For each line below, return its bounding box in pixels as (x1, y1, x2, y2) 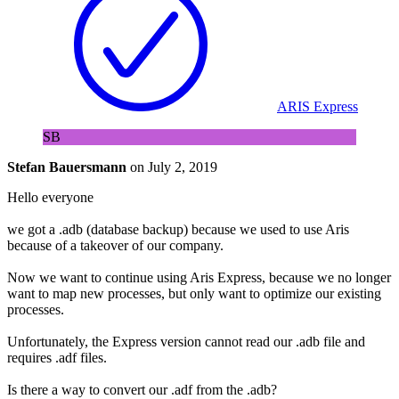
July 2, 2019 (148, 159, 217, 175)
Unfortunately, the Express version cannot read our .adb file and (7, 333, 365, 349)
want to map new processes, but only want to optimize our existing (7, 285, 381, 301)
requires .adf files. (7, 349, 107, 365)
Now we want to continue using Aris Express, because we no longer (7, 269, 391, 285)
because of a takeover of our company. (7, 237, 224, 253)
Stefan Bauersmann (7, 159, 126, 175)
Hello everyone (7, 189, 94, 205)
